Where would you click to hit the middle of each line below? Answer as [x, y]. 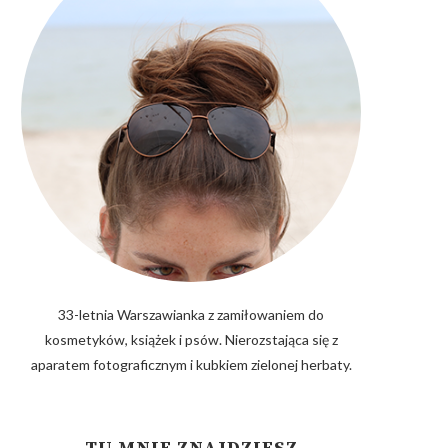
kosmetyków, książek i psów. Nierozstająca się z [191, 339]
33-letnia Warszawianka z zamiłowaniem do [191, 314]
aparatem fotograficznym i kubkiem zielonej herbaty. [191, 364]
